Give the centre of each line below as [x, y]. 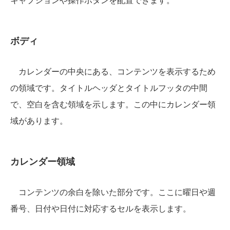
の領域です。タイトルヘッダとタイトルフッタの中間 [109, 87]
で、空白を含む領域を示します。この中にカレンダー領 [113, 104]
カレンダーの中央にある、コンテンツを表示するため [113, 71]
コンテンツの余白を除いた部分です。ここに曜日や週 [113, 191]
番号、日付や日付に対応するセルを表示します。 [101, 208]
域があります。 [39, 120]
